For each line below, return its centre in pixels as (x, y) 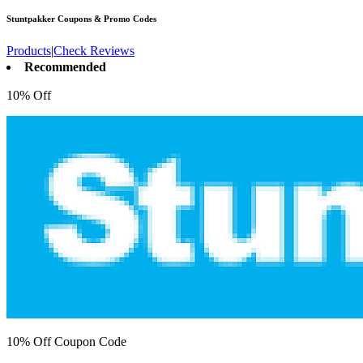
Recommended (65, 67)
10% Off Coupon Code (66, 342)
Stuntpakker (31, 19)
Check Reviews (94, 51)
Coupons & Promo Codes (106, 19)
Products (29, 51)
